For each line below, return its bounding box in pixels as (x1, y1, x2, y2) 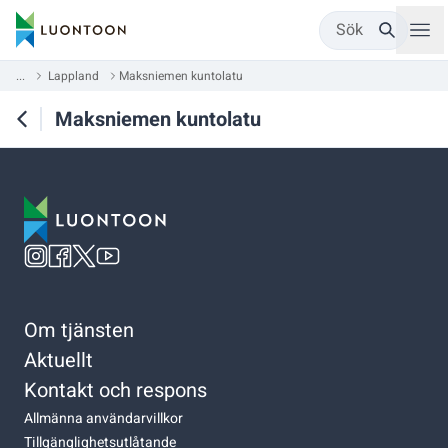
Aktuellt (24, 345, 93, 375)
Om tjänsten (24, 315, 134, 345)
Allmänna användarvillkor (24, 407, 183, 429)
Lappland (48, 67, 99, 85)
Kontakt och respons (24, 375, 207, 405)
